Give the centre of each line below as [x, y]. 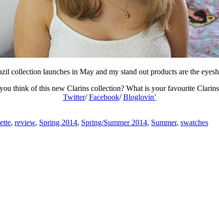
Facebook [104, 97]
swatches [194, 122]
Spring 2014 [58, 122]
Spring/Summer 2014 [114, 122]
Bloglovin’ [140, 97]
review [25, 122]
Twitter [74, 97]
